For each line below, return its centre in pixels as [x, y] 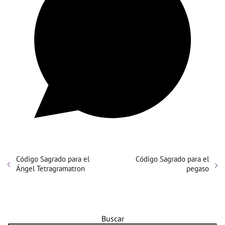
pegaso [198, 169]
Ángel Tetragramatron [50, 169]
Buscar [113, 219]
